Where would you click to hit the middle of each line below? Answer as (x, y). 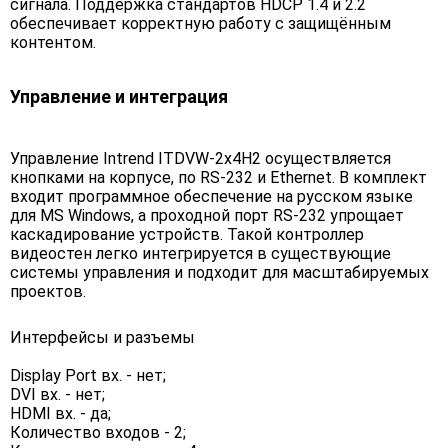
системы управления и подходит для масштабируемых (219, 273)
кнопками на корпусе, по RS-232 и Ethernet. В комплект (218, 178)
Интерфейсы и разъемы (102, 338)
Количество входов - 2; (98, 433)
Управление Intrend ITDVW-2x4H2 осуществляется (200, 159)
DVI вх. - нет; (57, 395)
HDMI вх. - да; (60, 414)
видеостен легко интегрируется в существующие (200, 254)
